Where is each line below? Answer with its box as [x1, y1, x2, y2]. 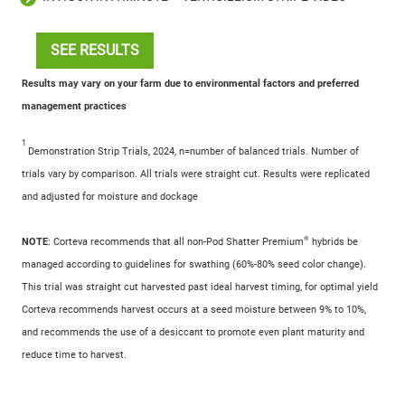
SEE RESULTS [51, 41, 139, 59]
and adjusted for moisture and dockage [22, 190, 198, 202]
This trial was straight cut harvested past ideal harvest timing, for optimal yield [22, 280, 378, 293]
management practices [22, 99, 127, 112]
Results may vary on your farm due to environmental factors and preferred [22, 77, 359, 89]
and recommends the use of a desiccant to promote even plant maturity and [22, 325, 364, 338]
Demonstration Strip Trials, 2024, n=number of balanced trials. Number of [28, 145, 359, 157]
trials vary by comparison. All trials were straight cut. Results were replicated [22, 167, 370, 180]
